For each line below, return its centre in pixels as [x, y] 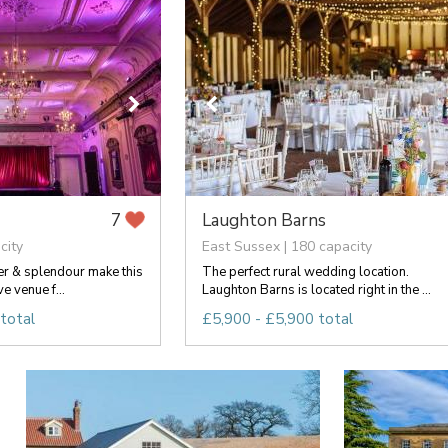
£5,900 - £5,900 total [277, 318]
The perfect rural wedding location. [305, 271]
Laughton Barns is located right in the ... [316, 289]
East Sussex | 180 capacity [286, 246]
